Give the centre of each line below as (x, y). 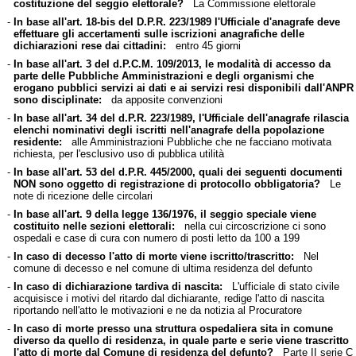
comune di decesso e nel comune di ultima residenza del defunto (163, 268)
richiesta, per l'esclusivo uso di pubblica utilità (118, 153)
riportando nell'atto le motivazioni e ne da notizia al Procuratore (157, 310)
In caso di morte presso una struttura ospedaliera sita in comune (173, 328)
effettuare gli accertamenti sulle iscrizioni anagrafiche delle (159, 33)
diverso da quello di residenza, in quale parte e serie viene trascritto (181, 340)
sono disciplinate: (57, 99)
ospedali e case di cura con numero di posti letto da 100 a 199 (156, 238)
